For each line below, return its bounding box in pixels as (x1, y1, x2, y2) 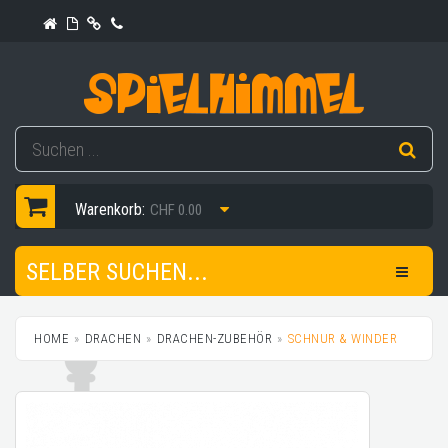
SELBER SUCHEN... (26, 258, 208, 286)
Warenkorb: (75, 200, 145, 219)
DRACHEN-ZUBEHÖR (156, 331, 272, 346)
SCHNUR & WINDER (287, 331, 397, 346)
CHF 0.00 (150, 201, 202, 219)
